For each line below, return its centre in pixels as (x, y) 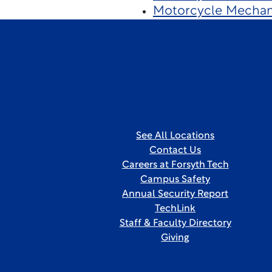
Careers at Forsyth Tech (175, 165)
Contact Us (175, 151)
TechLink (175, 209)
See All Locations (175, 136)
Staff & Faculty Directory (175, 223)
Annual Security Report (175, 194)
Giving (175, 238)
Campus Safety (175, 180)
